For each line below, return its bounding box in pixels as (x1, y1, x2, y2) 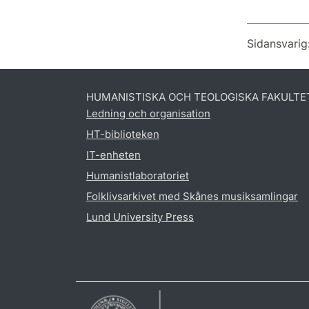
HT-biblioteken (86, 128, 159, 141)
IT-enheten (86, 148, 141, 161)
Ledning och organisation (86, 107, 210, 120)
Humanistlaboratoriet (86, 169, 189, 182)
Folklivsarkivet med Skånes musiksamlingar (86, 190, 298, 203)
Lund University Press (86, 210, 194, 223)
